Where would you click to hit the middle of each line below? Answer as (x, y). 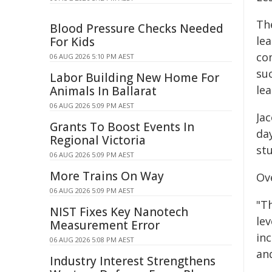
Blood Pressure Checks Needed (137, 29)
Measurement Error (105, 225)
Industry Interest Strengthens (133, 261)
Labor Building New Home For (134, 78)
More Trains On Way (107, 176)
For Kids (72, 42)
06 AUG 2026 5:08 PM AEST (92, 240)
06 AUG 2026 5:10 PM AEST (92, 56)
